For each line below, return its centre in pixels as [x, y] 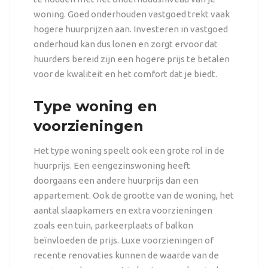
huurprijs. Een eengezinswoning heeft [112, 165]
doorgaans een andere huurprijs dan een [116, 180]
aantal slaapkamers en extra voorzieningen [123, 210]
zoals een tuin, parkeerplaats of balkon [113, 225]
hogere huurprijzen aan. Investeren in [111, 29]
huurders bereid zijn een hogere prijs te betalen [131, 59]
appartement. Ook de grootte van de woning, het [133, 195]
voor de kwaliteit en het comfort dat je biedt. [125, 74]
